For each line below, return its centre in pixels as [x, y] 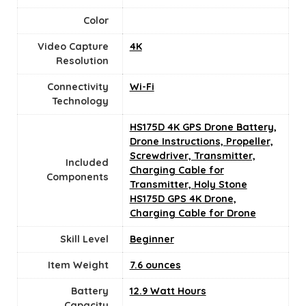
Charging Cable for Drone [193, 213]
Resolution [82, 61]
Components [77, 177]
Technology [80, 101]
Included [87, 163]
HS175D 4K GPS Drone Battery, [203, 127]
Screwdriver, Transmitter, [192, 156]
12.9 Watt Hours [168, 291]
